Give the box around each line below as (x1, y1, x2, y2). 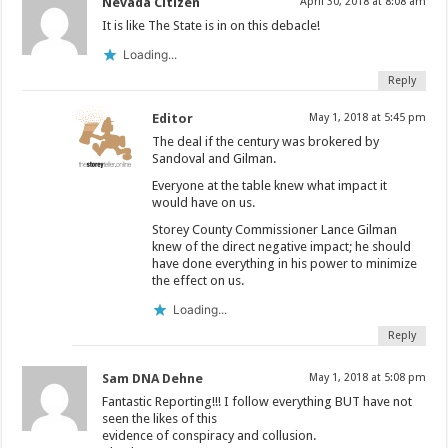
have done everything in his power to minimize (152, 255, 418, 271)
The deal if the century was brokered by (152, 133, 380, 149)
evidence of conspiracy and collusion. (102, 427, 317, 443)
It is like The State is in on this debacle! (102, 17, 321, 33)
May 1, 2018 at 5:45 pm (308, 110, 426, 124)
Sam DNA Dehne (102, 370, 204, 386)
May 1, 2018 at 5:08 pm (308, 370, 426, 384)
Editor (152, 110, 194, 126)
